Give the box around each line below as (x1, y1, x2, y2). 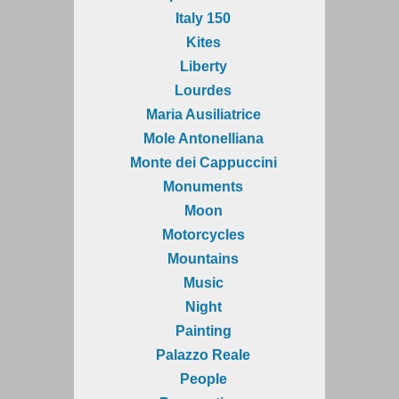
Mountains (167, 251, 239, 267)
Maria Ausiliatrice (145, 107, 261, 123)
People (179, 371, 227, 387)
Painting (175, 323, 232, 339)
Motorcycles (161, 227, 245, 243)
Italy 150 (175, 11, 231, 27)
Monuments (163, 179, 243, 195)
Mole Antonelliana (142, 131, 264, 147)
